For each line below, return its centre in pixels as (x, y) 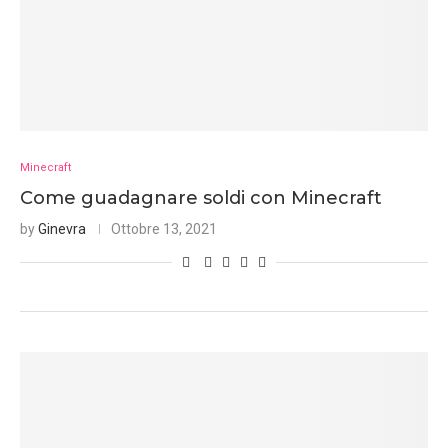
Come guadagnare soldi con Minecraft (201, 198)
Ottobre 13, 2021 (164, 229)
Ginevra (62, 229)
